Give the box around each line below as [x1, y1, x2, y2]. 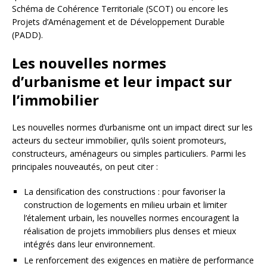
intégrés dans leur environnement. [24, 238, 155, 250]
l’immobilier [12, 89, 99, 110]
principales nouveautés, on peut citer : [12, 160, 158, 172]
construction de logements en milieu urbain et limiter [24, 198, 227, 210]
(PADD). [12, 29, 43, 41]
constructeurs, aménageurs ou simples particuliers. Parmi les [12, 147, 246, 159]
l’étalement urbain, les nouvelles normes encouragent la [24, 212, 239, 223]
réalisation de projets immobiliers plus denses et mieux [24, 225, 236, 237]
